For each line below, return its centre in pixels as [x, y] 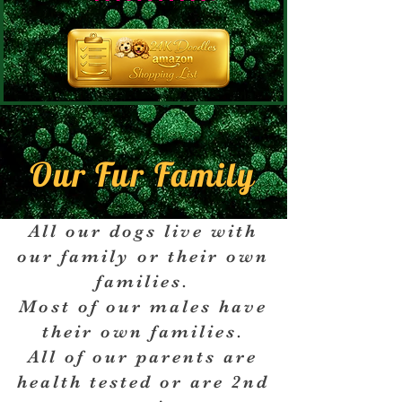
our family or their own [143, 256]
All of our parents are [143, 357]
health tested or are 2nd [143, 382]
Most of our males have [143, 306]
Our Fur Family [143, 174]
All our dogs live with [143, 231]
